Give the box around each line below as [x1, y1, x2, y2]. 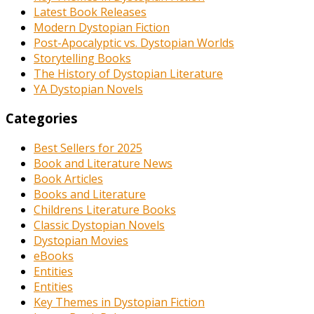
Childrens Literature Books [34, 202, 176, 218]
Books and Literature [34, 186, 146, 203]
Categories [6, 109, 78, 128]
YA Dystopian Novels [34, 81, 143, 97]
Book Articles [34, 171, 103, 187]
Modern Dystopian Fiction [34, 19, 170, 35]
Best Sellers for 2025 [34, 140, 142, 156]
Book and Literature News [34, 156, 172, 172]
